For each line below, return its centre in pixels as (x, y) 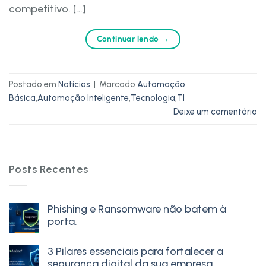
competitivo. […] (47, 9)
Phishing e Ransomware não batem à (137, 209)
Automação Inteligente (83, 98)
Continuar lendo (129, 38)
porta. (62, 221)
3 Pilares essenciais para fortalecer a (135, 251)
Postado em (34, 85)
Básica (22, 98)
